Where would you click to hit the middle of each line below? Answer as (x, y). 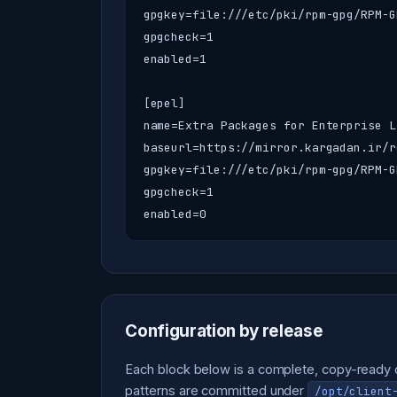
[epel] (164, 103)
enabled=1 (175, 58)
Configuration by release (224, 331)
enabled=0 (175, 214)
